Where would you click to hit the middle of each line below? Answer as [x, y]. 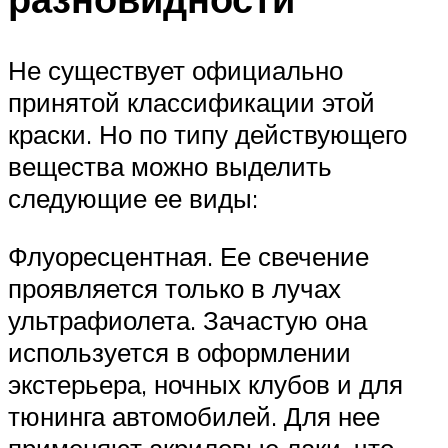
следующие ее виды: [133, 198]
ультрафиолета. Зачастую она [187, 319]
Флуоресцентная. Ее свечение [188, 255]
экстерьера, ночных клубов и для [205, 383]
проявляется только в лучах [174, 287]
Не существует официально [175, 70]
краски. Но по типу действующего [207, 134]
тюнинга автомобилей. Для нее [194, 415]
